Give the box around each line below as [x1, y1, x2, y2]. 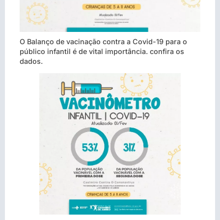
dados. [20, 56, 43, 65]
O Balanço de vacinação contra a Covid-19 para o [20, 37, 187, 46]
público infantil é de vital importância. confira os [20, 47, 184, 55]
